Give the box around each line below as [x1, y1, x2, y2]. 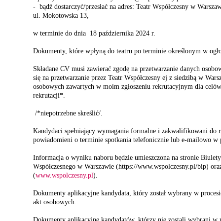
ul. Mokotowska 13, [33, 12, 89, 19]
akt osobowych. [33, 198, 76, 206]
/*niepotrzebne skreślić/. [33, 110, 103, 117]
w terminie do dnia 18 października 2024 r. [33, 30, 155, 37]
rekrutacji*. [33, 92, 67, 99]
